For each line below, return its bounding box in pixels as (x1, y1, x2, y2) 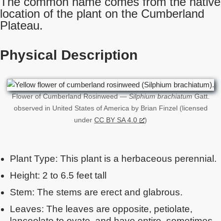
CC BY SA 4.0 (94, 116, 137, 124)
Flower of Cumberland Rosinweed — (11, 93, 129, 100)
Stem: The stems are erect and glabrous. (10, 187, 183, 197)
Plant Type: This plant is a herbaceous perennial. (10, 153, 217, 164)
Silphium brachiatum (128, 93, 192, 100)
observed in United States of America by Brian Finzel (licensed (13, 105, 208, 112)
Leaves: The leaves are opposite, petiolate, (10, 204, 192, 214)
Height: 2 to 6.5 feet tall (10, 170, 107, 181)
